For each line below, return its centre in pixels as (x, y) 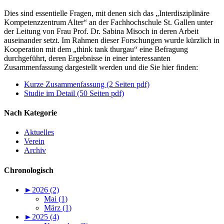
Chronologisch (29, 170)
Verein (34, 141)
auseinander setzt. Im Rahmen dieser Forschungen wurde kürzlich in (112, 40)
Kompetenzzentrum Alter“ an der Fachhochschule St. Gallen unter (108, 22)
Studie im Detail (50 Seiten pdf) (74, 93)
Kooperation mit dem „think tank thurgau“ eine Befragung (96, 49)
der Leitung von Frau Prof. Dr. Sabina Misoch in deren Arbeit (101, 31)
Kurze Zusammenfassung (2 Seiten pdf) (87, 84)
